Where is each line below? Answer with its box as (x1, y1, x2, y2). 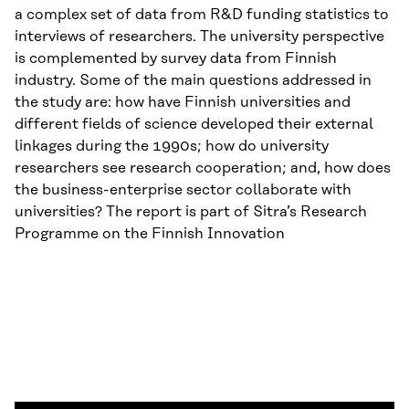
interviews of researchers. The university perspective (15, 28, 384, 46)
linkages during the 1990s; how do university (15, 138, 329, 155)
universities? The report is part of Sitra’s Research (15, 204, 367, 221)
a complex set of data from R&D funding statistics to (15, 6, 389, 24)
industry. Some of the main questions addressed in (15, 72, 372, 89)
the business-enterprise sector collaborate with (15, 182, 351, 199)
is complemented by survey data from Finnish (15, 50, 337, 68)
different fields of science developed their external (15, 116, 373, 133)
